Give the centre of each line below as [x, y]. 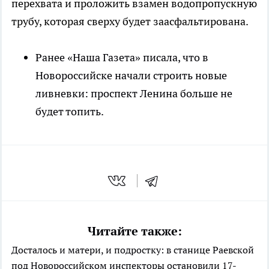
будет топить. [70, 112]
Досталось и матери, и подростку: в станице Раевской [133, 249]
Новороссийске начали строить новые [131, 76]
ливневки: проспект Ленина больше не [134, 94]
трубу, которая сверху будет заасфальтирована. [130, 22]
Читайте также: [134, 231]
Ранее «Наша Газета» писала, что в [122, 58]
